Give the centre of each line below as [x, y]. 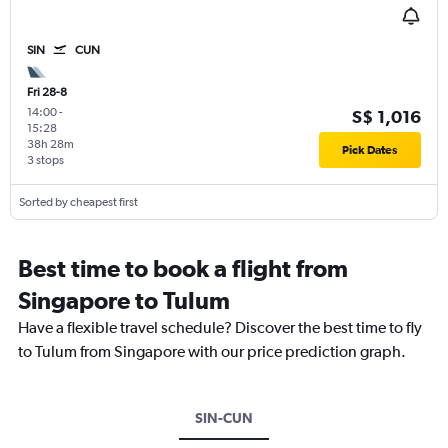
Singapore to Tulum [124, 300]
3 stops [45, 160]
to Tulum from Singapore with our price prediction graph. [212, 352]
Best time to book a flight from [183, 268]
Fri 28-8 [47, 92]
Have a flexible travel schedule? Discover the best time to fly [220, 328]
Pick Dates [370, 150]
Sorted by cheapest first [78, 202]
